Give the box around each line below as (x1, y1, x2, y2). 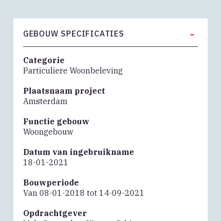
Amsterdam (23, 96, 68, 107)
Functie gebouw (23, 116, 89, 127)
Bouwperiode (23, 178, 79, 188)
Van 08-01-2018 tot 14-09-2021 (23, 188, 145, 198)
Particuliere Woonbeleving (23, 66, 123, 76)
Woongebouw (23, 127, 73, 137)
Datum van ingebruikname (23, 147, 134, 157)
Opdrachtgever (23, 208, 87, 219)
